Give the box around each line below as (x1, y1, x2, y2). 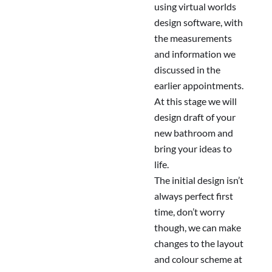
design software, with (154, 16, 243, 29)
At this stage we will (154, 95, 237, 107)
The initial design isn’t (154, 174, 243, 186)
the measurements (154, 32, 232, 44)
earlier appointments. (154, 80, 243, 92)
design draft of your (154, 111, 236, 123)
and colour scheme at (154, 253, 242, 265)
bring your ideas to (154, 143, 232, 155)
